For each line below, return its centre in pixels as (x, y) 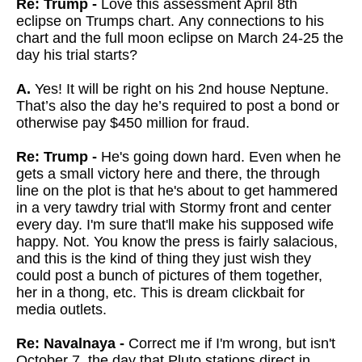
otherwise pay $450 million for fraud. (133, 123)
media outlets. (61, 309)
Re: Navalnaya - (70, 343)
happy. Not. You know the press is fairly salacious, (177, 242)
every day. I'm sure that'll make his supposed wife (175, 225)
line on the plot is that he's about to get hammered (177, 191)
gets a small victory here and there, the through (168, 174)
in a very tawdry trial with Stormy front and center (174, 208)
